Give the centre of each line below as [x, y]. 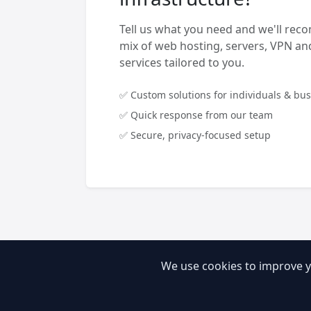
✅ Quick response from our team [196, 115]
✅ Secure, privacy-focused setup [195, 135]
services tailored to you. [182, 63]
